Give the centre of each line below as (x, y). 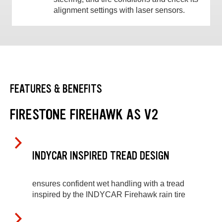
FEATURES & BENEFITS (56, 89)
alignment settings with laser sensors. (119, 10)
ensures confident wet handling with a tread (108, 183)
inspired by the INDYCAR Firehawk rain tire (109, 194)
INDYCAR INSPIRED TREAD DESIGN (101, 156)
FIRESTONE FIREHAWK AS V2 (84, 114)
